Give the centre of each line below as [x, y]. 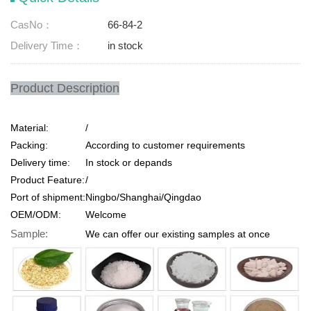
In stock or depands [129, 162]
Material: [30, 128]
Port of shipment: [48, 197]
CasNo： [32, 25]
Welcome [106, 215]
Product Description [65, 88]
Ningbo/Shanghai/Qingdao [143, 197]
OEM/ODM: [36, 215]
